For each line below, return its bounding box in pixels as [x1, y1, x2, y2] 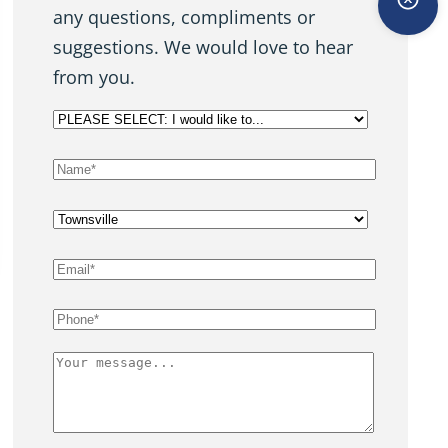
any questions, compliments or [53, 5, 316, 29]
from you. [53, 65, 136, 89]
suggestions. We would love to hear [53, 35, 354, 59]
